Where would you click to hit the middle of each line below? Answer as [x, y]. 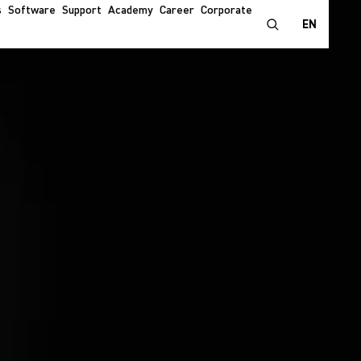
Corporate [226, 10]
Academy [131, 10]
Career [177, 10]
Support [82, 10]
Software [32, 10]
